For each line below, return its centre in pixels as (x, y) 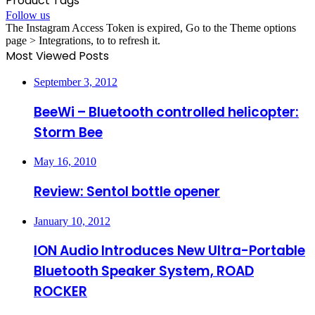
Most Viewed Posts (57, 56)
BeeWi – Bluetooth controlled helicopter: (166, 112)
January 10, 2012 (72, 221)
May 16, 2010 (65, 162)
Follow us (28, 15)
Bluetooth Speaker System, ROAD (144, 271)
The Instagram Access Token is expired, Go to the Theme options (151, 27)
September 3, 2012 (76, 82)
